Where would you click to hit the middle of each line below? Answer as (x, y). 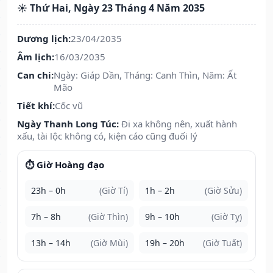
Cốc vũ (69, 106)
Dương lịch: (44, 39)
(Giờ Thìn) (108, 217)
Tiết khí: (36, 106)
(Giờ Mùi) (109, 243)
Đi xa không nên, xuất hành (179, 124)
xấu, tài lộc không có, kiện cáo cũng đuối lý (107, 136)
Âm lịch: (36, 57)
